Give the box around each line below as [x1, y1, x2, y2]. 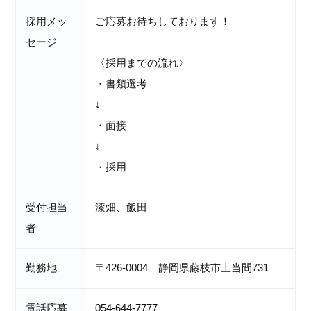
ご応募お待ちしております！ [95, 15, 231, 27]
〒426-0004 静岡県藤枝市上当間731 [95, 262, 269, 274]
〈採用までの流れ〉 [95, 56, 190, 69]
